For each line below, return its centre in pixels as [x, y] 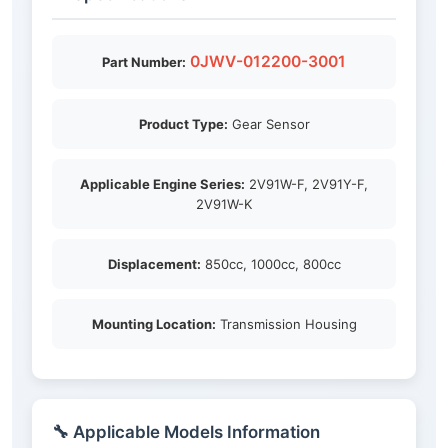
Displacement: [154, 264]
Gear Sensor [268, 124]
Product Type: [183, 124]
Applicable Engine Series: [162, 184]
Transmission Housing [286, 324]
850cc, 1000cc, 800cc [270, 264]
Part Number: [144, 62]
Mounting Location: [153, 324]
